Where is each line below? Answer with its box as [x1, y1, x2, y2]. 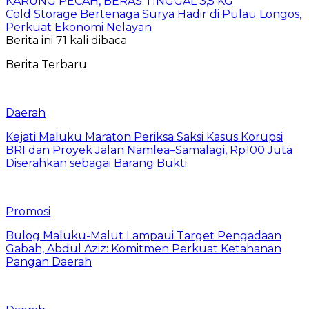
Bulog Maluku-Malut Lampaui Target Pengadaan [6, 228, 281, 242]
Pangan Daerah [6, 255, 92, 268]
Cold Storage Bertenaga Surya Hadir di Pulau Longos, [6, 7, 301, 21]
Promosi [6, 204, 50, 218]
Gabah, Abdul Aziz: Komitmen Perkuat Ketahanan [6, 241, 281, 255]
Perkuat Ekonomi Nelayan [6, 20, 152, 34]
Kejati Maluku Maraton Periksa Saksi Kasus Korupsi [6, 130, 283, 143]
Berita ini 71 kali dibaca [6, 33, 127, 47]
